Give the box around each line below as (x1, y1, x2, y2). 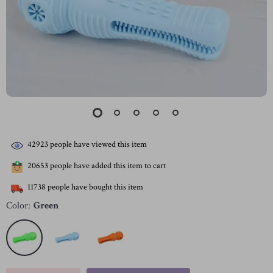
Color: (6, 199, 30, 212)
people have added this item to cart (48, 160, 166, 172)
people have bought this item (46, 182, 143, 193)
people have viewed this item (48, 139, 147, 151)
